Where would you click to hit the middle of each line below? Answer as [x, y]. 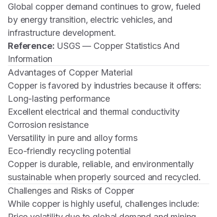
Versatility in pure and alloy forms [73, 138]
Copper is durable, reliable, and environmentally [101, 164]
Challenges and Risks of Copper [71, 191]
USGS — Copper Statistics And [118, 46]
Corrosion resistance [48, 125]
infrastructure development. [62, 33]
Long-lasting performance [59, 99]
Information [30, 59]
